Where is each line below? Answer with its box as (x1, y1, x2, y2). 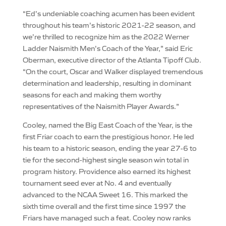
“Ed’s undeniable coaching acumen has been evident (22, 9, 195, 18)
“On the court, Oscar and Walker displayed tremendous (22, 67, 203, 76)
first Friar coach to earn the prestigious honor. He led (22, 132, 194, 141)
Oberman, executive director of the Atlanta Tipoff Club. (22, 55, 201, 64)
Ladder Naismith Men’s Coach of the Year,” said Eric (22, 43, 193, 52)
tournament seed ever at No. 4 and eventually (22, 178, 172, 187)
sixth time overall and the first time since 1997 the (22, 201, 186, 210)
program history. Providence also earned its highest (22, 166, 191, 176)
